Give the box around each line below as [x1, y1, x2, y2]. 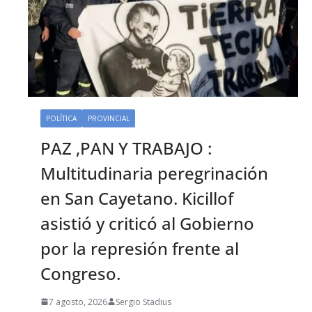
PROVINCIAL [88, 113, 130, 123]
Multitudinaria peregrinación [40, 161, 268, 185]
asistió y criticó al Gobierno [40, 211, 254, 235]
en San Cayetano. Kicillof [40, 186, 233, 210]
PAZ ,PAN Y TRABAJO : [40, 136, 212, 159]
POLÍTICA [46, 113, 77, 123]
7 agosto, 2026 [49, 295, 107, 308]
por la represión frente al [40, 236, 239, 260]
